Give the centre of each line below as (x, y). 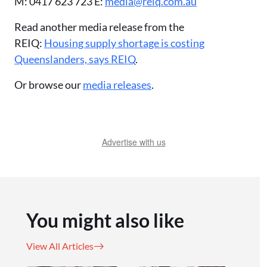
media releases (117, 85)
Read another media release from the (99, 27)
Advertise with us (133, 142)
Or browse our (49, 85)
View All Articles (60, 246)
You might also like (105, 220)
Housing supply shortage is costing (124, 43)
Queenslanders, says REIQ (75, 59)
